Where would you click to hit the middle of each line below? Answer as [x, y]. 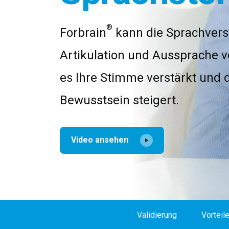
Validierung [157, 215]
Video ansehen [101, 140]
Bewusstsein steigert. [119, 100]
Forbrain [83, 32]
